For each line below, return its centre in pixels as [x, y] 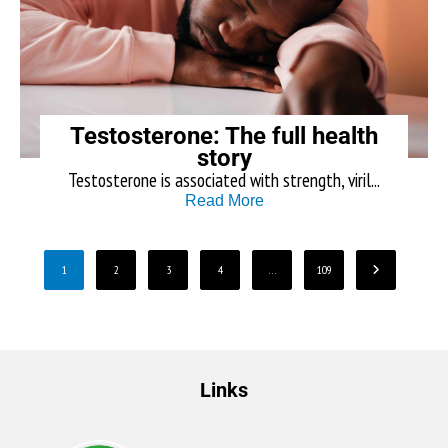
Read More [224, 200]
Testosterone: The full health [224, 136]
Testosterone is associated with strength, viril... [224, 180]
